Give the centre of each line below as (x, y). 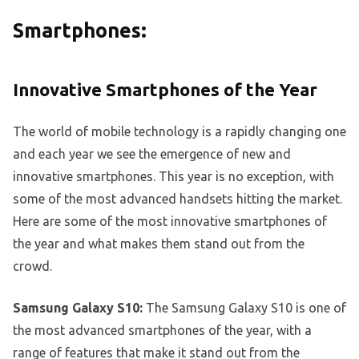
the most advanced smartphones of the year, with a (162, 331)
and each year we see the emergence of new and (152, 154)
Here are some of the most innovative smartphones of (170, 222)
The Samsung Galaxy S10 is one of (244, 308)
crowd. (32, 266)
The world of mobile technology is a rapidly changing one (179, 132)
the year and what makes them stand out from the (159, 244)
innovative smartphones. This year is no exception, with (173, 177)
